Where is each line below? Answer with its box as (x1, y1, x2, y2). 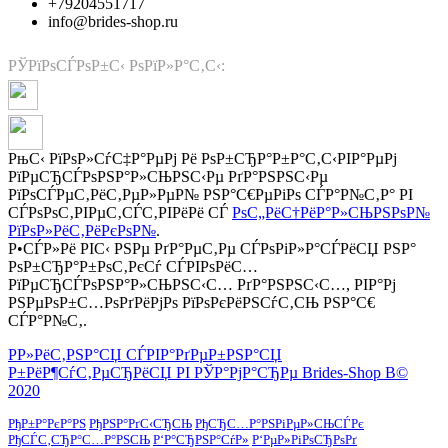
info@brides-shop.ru (48, 13, 178, 31)
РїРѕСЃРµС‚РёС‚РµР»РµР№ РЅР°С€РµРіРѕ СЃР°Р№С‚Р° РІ (8, 186, 413, 204)
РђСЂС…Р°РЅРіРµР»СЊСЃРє (195, 416, 364, 432)
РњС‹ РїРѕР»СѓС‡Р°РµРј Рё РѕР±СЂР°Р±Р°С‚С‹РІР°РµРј (8, 150, 397, 168)
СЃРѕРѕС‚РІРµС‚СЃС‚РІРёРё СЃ (8, 204, 232, 222)
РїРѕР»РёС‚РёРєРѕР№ (8, 222, 156, 240)
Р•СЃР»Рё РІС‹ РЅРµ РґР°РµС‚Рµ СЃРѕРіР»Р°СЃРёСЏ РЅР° (8, 240, 416, 258)
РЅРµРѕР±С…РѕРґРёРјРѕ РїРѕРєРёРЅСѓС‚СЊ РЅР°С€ (8, 294, 375, 312)
